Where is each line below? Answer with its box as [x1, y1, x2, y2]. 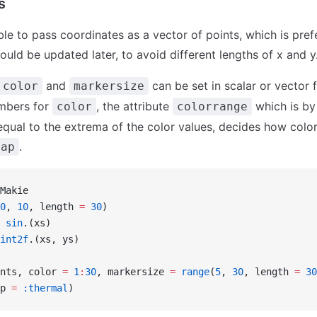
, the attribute [96, 99, 173, 113]
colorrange [177, 100, 248, 113]
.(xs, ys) [28, 234, 79, 245]
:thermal [17, 282, 68, 294]
